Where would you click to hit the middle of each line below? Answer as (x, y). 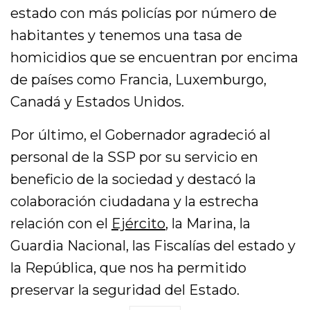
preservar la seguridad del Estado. (125, 290)
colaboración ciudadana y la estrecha (135, 201)
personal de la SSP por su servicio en (135, 157)
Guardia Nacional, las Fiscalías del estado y (153, 245)
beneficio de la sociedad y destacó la (134, 179)
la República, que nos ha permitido (129, 267)
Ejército (139, 223)
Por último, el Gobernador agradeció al (141, 135)
